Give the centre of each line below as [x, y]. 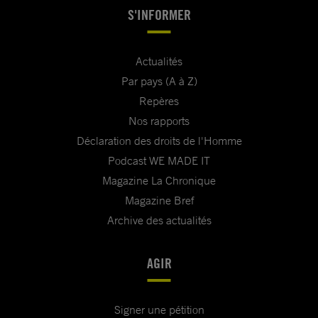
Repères [159, 101]
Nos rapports [159, 121]
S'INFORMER [159, 15]
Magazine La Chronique [159, 181]
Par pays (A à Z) [159, 81]
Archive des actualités [159, 220]
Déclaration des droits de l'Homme [159, 141]
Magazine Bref [159, 201]
